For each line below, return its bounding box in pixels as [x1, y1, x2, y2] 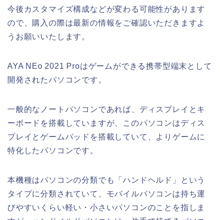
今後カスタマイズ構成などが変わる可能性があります [7, 5, 206, 14]
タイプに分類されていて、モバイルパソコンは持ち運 [7, 190, 206, 198]
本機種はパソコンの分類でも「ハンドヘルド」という [7, 176, 206, 185]
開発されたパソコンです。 [7, 76, 107, 84]
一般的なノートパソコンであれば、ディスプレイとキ [7, 105, 206, 114]
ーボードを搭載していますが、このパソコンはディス [7, 119, 206, 128]
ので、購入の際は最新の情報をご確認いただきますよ [7, 19, 206, 27]
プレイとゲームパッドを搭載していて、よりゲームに [7, 133, 206, 141]
